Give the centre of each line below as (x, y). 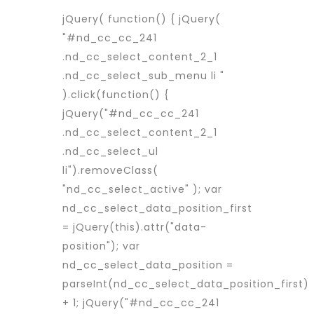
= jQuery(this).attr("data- (135, 227)
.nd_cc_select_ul (110, 151)
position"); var (101, 246)
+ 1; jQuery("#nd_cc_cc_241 (141, 303)
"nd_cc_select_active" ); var (142, 189)
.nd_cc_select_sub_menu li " (143, 76)
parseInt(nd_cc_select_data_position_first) (186, 284)
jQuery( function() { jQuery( (142, 19)
